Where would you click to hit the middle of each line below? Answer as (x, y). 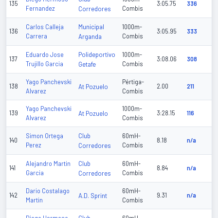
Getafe (87, 64)
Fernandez (40, 9)
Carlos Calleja (45, 27)
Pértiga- (133, 82)
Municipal (91, 27)
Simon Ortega (45, 136)
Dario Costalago (48, 191)
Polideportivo (97, 55)
